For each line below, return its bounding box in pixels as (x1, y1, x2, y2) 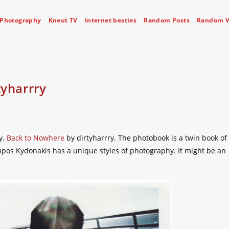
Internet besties (84, 16, 137, 25)
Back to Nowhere (7, 133, 64, 143)
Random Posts (144, 16, 190, 25)
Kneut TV (48, 16, 78, 25)
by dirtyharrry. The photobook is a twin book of (64, 133, 227, 143)
